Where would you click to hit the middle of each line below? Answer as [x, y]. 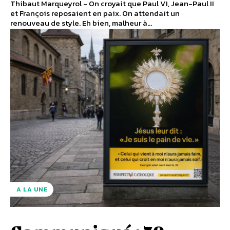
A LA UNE [32, 189]
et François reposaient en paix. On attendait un [95, 13]
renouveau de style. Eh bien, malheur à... [81, 23]
